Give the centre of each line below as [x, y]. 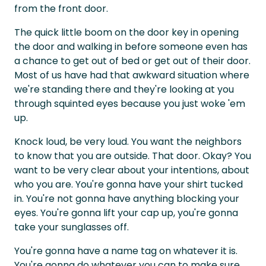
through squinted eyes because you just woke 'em [130, 104]
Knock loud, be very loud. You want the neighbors [128, 142]
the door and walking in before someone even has [131, 47]
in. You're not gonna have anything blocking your [127, 199]
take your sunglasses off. [72, 227]
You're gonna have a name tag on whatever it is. [126, 251]
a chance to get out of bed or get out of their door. [132, 61]
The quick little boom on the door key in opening [126, 32]
